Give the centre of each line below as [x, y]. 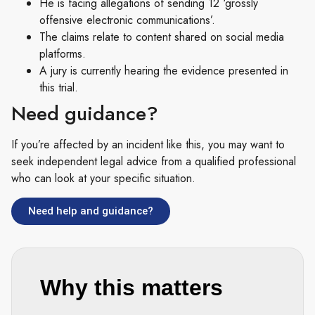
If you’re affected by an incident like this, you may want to [148, 145]
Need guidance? [85, 114]
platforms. [63, 54]
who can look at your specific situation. [103, 179]
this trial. [59, 88]
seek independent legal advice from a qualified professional [154, 162]
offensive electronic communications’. [127, 20]
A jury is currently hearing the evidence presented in [164, 71]
